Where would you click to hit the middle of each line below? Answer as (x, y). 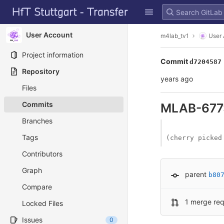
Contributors (42, 154)
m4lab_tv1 (175, 35)
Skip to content (32, 16)
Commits (37, 104)
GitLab (21, 6)
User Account (49, 35)
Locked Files (42, 203)
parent (196, 174)
